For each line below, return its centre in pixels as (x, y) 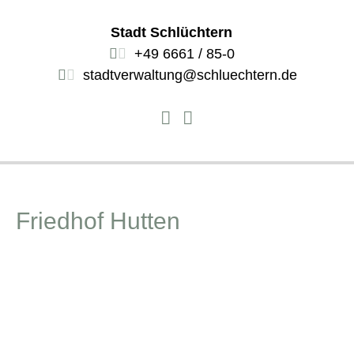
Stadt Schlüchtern (172, 33)
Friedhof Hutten (98, 220)
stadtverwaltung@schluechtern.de (190, 75)
